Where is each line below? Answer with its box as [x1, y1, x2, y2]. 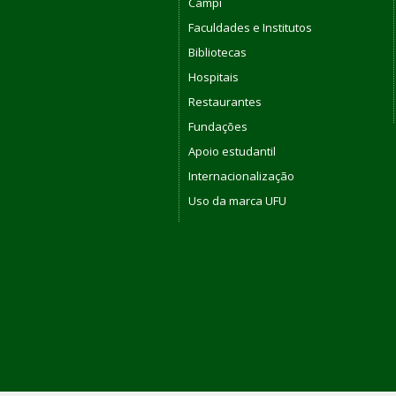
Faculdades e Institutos [188, 19, 312, 35]
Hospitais [188, 68, 239, 85]
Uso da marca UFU [188, 192, 286, 209]
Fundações [188, 118, 247, 134]
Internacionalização [188, 167, 294, 184]
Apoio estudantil [188, 142, 276, 159]
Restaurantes [188, 93, 262, 110]
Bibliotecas [188, 43, 247, 60]
